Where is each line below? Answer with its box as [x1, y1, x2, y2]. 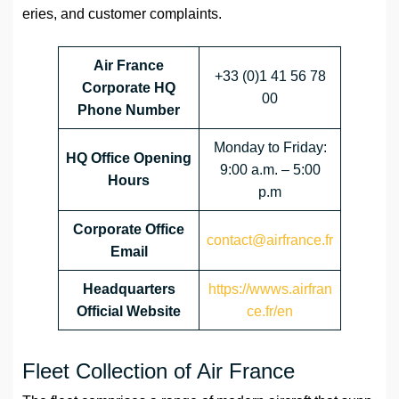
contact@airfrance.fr [207, 232, 333, 248]
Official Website [77, 304, 181, 320]
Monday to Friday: [213, 140, 327, 156]
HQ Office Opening [66, 151, 191, 167]
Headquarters [82, 281, 175, 297]
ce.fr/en [247, 304, 293, 320]
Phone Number [77, 102, 180, 118]
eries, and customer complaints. [22, 6, 222, 22]
